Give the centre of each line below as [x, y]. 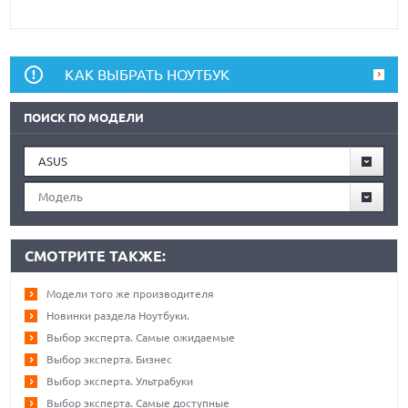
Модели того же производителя [131, 294]
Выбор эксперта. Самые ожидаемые [141, 338]
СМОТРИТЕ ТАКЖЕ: [96, 256]
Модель [61, 197]
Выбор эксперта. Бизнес [110, 360]
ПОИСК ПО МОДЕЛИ [84, 118]
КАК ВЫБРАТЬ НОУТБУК [148, 75]
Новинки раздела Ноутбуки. [118, 316]
